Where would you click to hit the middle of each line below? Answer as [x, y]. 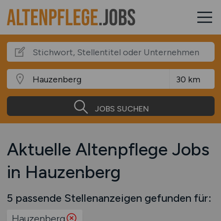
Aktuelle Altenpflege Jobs [108, 149]
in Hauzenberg [64, 172]
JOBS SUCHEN [122, 109]
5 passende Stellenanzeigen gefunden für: [109, 198]
